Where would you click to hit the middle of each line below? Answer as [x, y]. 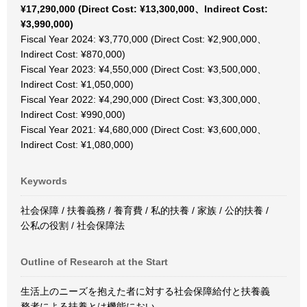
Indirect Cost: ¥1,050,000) [77, 84]
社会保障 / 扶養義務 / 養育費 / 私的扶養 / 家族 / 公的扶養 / [145, 210]
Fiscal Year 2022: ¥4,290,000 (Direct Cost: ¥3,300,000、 [144, 99]
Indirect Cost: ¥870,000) [73, 54]
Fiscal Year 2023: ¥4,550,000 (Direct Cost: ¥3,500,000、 [144, 69]
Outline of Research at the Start [94, 262]
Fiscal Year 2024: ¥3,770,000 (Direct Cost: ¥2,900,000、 [144, 39]
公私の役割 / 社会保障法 [73, 225]
